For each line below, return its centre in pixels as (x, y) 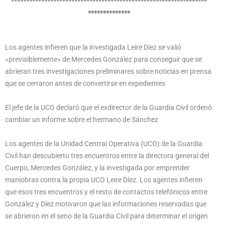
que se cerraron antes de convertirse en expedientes (85, 83)
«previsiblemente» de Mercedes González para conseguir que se (103, 59)
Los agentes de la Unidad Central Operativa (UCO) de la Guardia (104, 143)
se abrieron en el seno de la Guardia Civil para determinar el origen (106, 216)
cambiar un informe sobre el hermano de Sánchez (82, 119)
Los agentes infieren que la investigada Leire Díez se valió (93, 47)
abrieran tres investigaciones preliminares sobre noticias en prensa (108, 71)
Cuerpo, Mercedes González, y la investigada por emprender (97, 167)
